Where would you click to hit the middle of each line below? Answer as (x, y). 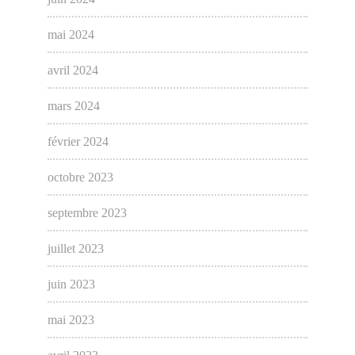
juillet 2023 (75, 249)
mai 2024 (71, 35)
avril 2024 (73, 71)
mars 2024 (73, 106)
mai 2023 (71, 320)
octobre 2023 (80, 177)
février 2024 (78, 142)
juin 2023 (71, 284)
